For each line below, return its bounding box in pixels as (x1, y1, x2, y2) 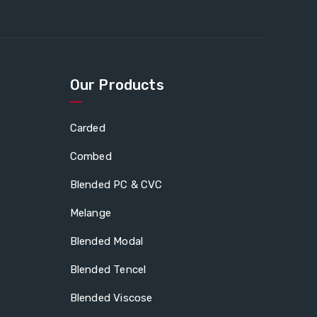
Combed (69, 149, 112, 163)
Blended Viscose (69, 291, 153, 304)
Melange (69, 206, 111, 219)
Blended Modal (69, 234, 144, 248)
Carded (69, 121, 105, 134)
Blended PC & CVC (69, 178, 163, 191)
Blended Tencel (69, 263, 146, 276)
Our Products (69, 76, 164, 93)
